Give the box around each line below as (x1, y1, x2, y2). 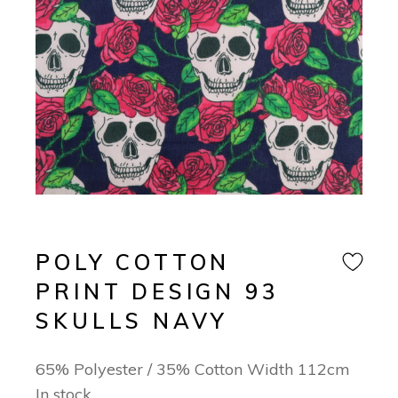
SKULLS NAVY (36, 307, 229, 335)
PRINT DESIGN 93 (36, 278, 279, 306)
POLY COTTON (36, 249, 231, 276)
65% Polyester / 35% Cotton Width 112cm (36, 359, 351, 380)
